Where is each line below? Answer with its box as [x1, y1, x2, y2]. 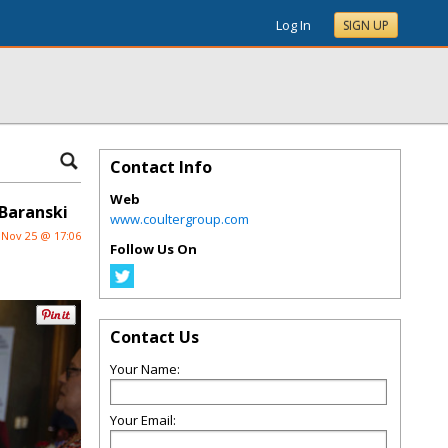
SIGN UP [343, 17, 389, 34]
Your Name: [110, 360, 180, 378]
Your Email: [110, 411, 176, 429]
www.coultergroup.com [110, 210, 249, 228]
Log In [276, 16, 311, 34]
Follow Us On [110, 240, 197, 258]
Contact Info [110, 156, 212, 178]
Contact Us [110, 326, 199, 348]
